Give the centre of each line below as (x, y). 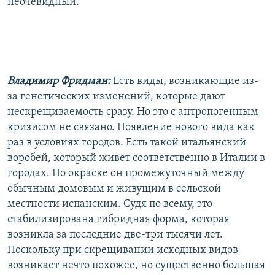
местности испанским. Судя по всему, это (110, 204)
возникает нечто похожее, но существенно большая (136, 265)
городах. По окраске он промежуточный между (126, 173)
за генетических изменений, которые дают (116, 96)
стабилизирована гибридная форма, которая (118, 219)
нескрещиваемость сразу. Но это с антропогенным (133, 112)
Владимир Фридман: (60, 81)
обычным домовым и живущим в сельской (114, 188)
